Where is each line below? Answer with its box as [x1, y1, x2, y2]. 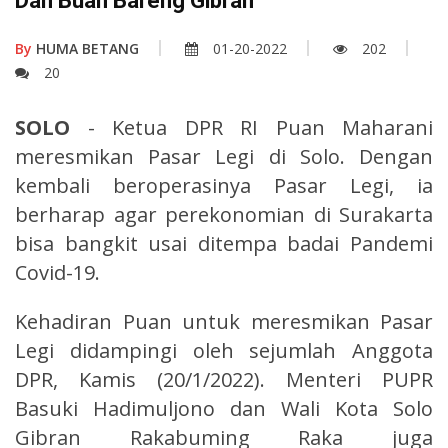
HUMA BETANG [32, 38, 139, 58]
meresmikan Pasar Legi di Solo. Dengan [15, 142, 433, 170]
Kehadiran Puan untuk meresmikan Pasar [15, 307, 433, 335]
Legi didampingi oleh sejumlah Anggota [15, 336, 433, 364]
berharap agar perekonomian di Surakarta [15, 200, 433, 228]
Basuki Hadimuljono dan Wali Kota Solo [15, 394, 433, 422]
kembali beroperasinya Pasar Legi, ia [15, 171, 433, 199]
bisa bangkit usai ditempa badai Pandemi [15, 229, 433, 257]
